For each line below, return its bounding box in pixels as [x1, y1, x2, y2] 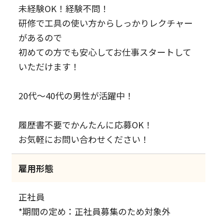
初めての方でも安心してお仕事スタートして [18, 46, 192, 59]
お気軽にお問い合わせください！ [18, 133, 150, 146]
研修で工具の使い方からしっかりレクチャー [18, 16, 193, 30]
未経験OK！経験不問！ [18, 2, 109, 15]
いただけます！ [18, 60, 80, 73]
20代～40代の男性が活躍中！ [18, 89, 134, 102]
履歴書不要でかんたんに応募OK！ [18, 118, 153, 131]
